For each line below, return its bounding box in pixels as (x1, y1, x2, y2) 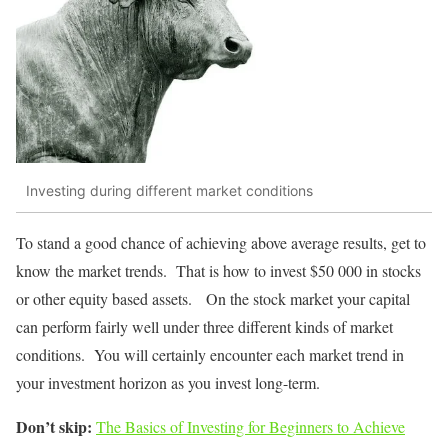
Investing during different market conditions (26, 182, 313, 200)
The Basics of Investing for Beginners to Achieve (96, 415, 405, 437)
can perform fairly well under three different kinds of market (16, 315, 393, 337)
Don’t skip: (16, 414, 92, 438)
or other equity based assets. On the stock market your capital (16, 287, 410, 309)
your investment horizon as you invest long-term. (16, 371, 320, 393)
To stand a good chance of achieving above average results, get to (16, 231, 426, 253)
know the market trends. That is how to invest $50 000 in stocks (16, 259, 421, 281)
